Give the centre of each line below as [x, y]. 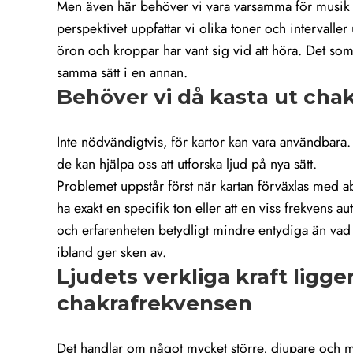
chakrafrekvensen [154, 304]
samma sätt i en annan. [122, 73]
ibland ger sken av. [111, 253]
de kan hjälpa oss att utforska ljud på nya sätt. [187, 164]
